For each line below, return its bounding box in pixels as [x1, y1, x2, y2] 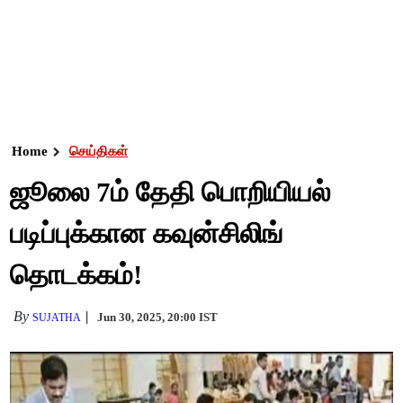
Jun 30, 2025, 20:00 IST [97, 310, 219, 324]
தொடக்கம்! [10, 259, 143, 291]
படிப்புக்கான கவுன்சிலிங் [10, 218, 284, 249]
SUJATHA [32, 311, 82, 324]
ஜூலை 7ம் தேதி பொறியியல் [10, 176, 331, 208]
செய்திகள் [69, 144, 129, 158]
